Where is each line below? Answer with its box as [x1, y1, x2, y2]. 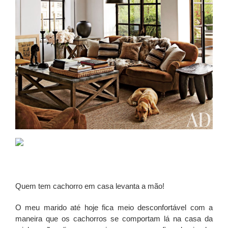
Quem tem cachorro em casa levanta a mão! [15, 182, 164, 191]
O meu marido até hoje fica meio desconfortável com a [15, 203, 213, 212]
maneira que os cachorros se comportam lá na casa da [15, 214, 213, 223]
